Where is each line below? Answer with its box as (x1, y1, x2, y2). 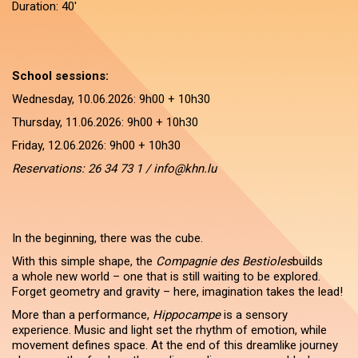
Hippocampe (153, 308, 221, 322)
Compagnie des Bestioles (156, 254, 292, 268)
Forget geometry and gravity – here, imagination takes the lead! (12, 284, 346, 299)
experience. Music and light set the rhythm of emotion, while (12, 323, 327, 337)
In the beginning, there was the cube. (12, 231, 203, 245)
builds (292, 254, 323, 268)
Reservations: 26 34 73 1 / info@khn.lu (12, 161, 217, 176)
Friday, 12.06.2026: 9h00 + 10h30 (12, 138, 181, 153)
